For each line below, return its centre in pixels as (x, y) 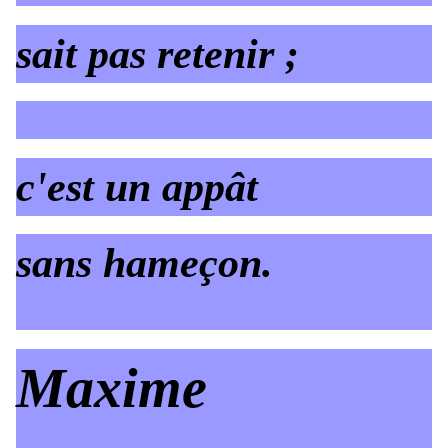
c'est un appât (137, 186)
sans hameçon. (144, 263)
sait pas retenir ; (157, 53)
